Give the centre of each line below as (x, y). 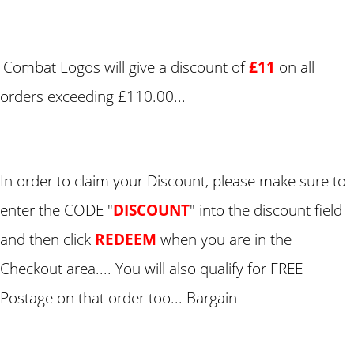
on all (297, 67)
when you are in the (226, 239)
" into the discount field (266, 210)
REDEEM (128, 239)
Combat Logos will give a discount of (126, 67)
